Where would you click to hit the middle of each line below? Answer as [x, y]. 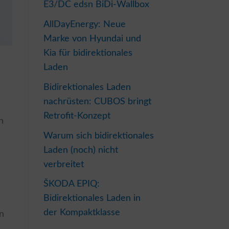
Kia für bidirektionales [88, 53]
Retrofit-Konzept [77, 116]
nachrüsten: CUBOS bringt [97, 101]
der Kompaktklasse [82, 213]
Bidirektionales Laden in [92, 198]
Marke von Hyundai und [92, 39]
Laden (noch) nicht [81, 150]
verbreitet [63, 164]
